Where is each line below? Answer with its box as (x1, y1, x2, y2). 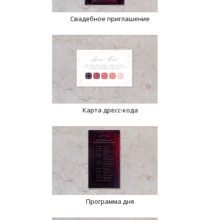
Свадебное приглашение (70, 14, 150, 24)
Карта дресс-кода (82, 106, 138, 115)
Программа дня (86, 197, 134, 206)
